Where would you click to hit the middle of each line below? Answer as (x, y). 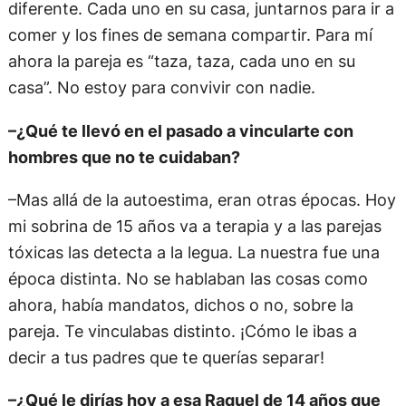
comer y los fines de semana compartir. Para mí (190, 35)
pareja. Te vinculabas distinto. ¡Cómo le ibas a (182, 330)
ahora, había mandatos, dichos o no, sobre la (180, 304)
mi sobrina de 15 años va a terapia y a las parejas (194, 225)
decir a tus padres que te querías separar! (166, 357)
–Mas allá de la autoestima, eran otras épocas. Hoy (202, 199)
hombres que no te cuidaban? (124, 156)
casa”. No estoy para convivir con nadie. (161, 87)
